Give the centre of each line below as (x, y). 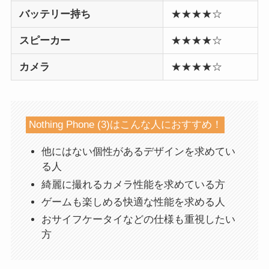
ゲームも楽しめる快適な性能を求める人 (133, 202)
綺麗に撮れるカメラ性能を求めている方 (133, 184)
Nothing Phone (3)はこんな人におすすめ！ (125, 125)
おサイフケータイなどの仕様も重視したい (138, 220)
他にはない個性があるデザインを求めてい (138, 152)
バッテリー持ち (55, 14)
